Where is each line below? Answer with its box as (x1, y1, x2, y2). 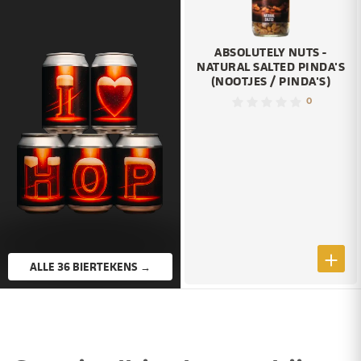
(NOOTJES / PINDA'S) (210, 73, 331, 90)
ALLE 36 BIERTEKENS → (140, 258, 151, 274)
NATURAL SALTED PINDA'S (197, 58, 345, 76)
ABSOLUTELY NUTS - (214, 44, 327, 61)
